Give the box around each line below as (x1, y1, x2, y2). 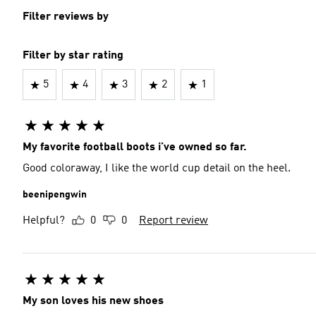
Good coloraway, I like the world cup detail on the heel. (23, 163, 291, 174)
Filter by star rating (23, 50, 123, 61)
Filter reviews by (23, 11, 109, 23)
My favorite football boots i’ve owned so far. (23, 142, 247, 153)
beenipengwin (23, 190, 87, 200)
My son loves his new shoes (23, 296, 164, 307)
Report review (139, 215, 208, 226)
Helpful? (23, 215, 65, 226)
